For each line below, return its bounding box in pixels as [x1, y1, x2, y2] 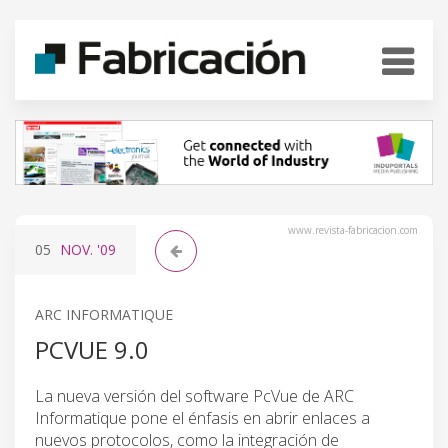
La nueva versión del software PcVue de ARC [35, 384, 354, 407]
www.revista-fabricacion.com [288, 222, 418, 237]
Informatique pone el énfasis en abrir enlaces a [35, 406, 370, 429]
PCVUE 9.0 [35, 332, 149, 366]
